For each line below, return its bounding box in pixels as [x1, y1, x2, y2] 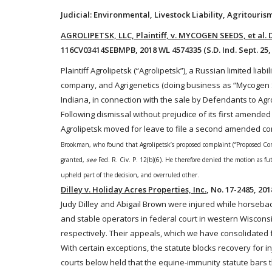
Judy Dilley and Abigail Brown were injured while [61, 199, 238, 209]
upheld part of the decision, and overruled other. [61, 171, 203, 179]
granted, [61, 155, 86, 164]
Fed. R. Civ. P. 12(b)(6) [98, 155, 161, 164]
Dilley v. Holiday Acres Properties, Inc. [61, 184, 206, 195]
